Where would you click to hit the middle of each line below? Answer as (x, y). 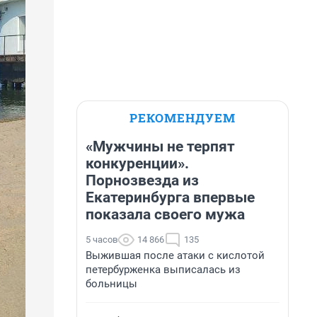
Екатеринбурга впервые (170, 197)
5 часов (102, 240)
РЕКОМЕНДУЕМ (183, 118)
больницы (111, 284)
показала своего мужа (165, 214)
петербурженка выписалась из (163, 270)
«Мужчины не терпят (160, 146)
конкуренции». (137, 163)
